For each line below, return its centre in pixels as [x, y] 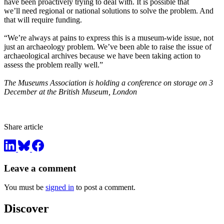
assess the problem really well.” [53, 65]
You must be [25, 187]
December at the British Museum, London [70, 92]
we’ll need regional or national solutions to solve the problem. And [109, 11]
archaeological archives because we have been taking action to [102, 56]
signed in [60, 187]
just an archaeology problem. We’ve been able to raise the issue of [108, 47]
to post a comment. [105, 187]
